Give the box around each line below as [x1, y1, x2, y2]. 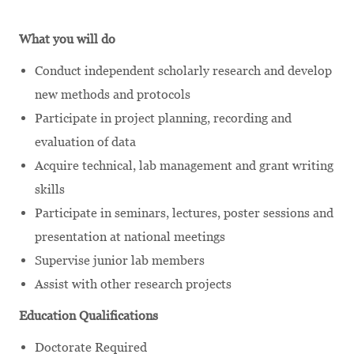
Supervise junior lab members [35, 252, 205, 268]
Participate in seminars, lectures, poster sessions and [35, 205, 333, 220]
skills [35, 181, 65, 197]
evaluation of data [35, 134, 136, 149]
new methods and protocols [35, 86, 190, 102]
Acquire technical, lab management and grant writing [35, 157, 333, 173]
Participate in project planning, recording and [35, 110, 292, 126]
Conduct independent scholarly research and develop [35, 62, 332, 78]
